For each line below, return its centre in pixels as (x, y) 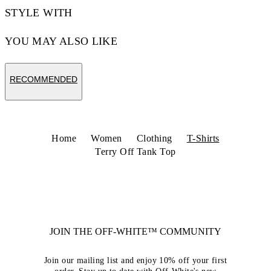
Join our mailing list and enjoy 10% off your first (135, 260)
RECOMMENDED (44, 79)
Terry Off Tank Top (135, 152)
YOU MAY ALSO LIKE (61, 41)
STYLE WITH (39, 13)
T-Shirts (203, 138)
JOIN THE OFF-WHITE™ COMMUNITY (135, 231)
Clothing (154, 138)
